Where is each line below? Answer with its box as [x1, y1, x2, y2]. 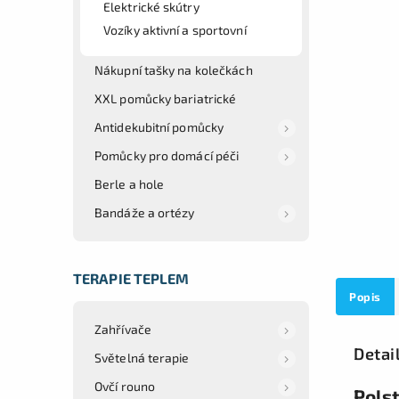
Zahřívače [94, 321, 151, 337]
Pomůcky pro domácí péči [94, 147, 240, 163]
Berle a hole [94, 175, 165, 191]
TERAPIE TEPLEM [73, 269, 190, 287]
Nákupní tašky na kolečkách [94, 61, 253, 77]
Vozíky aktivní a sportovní [103, 21, 247, 37]
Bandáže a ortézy [94, 204, 195, 220]
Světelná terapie [94, 349, 190, 365]
